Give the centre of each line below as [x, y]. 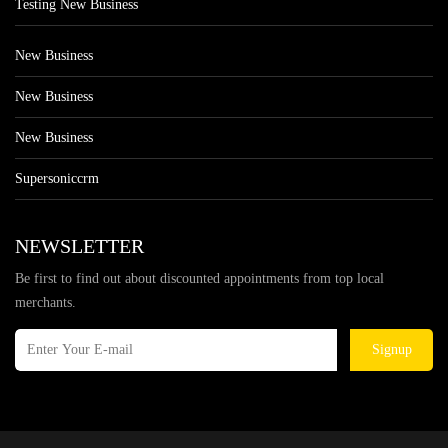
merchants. [45, 302]
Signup [391, 349]
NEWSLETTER [79, 246]
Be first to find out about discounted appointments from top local [199, 278]
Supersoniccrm [57, 178]
